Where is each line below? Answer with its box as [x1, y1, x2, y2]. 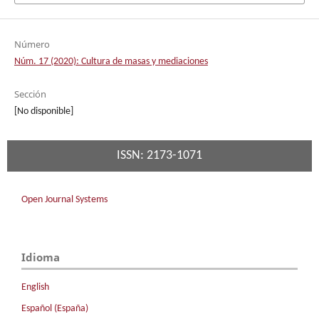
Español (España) [21, 303, 88, 314]
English [21, 281, 49, 293]
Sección [14, 88, 46, 101]
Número [14, 38, 50, 51]
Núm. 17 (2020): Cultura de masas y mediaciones [14, 56, 208, 68]
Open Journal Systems [21, 194, 108, 206]
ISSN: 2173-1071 [117, 149, 202, 163]
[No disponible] [14, 106, 73, 117]
